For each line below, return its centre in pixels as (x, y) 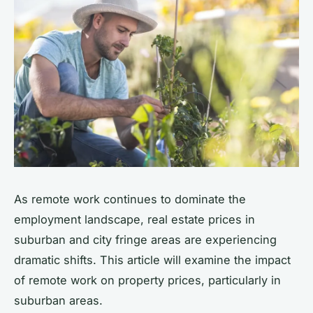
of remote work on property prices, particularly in (147, 280)
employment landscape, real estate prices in (134, 219)
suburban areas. (58, 300)
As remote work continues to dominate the (130, 199)
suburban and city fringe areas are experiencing (145, 239)
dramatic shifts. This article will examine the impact (152, 260)
